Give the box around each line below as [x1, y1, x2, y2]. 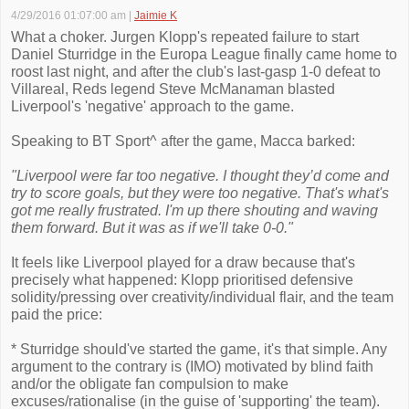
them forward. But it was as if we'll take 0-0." [11, 220, 293, 236]
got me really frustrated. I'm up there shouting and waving [11, 203, 378, 218]
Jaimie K [134, 9, 177, 22]
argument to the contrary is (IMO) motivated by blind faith [11, 359, 373, 374]
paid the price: [11, 307, 102, 322]
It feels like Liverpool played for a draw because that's [11, 255, 355, 270]
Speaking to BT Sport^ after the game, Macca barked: [11, 133, 355, 149]
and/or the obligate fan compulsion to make [11, 376, 288, 392]
